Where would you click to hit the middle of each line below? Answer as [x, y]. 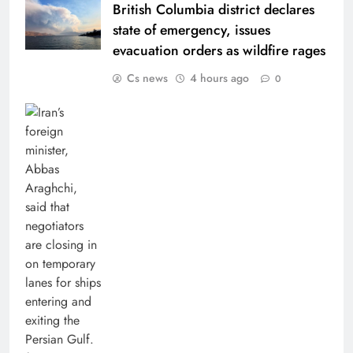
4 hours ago [219, 78]
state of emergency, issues [191, 30]
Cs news [147, 78]
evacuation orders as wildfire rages [219, 51]
